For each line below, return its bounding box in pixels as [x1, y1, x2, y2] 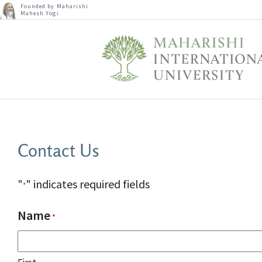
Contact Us [18, 142, 99, 160]
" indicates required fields [26, 176, 150, 191]
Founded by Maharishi [20, 2, 89, 10]
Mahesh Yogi [20, 9, 59, 17]
